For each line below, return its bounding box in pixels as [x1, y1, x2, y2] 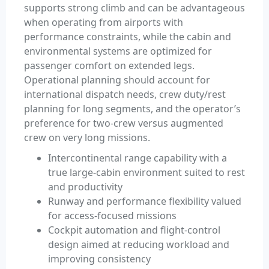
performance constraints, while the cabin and [24, 30, 231, 44]
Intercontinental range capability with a [48, 151, 227, 165]
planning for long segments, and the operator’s [24, 102, 241, 116]
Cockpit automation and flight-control [48, 223, 220, 237]
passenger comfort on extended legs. [24, 59, 195, 73]
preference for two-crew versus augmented [24, 116, 223, 130]
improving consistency [48, 252, 151, 266]
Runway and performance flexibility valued [48, 195, 241, 208]
